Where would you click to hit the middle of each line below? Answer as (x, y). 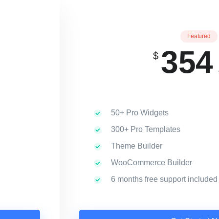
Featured (199, 36)
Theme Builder (136, 146)
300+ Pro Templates (145, 129)
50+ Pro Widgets (139, 113)
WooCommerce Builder (151, 163)
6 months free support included (163, 179)
